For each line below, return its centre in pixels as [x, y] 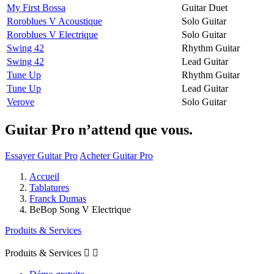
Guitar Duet [205, 7]
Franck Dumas [58, 198]
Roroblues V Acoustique [54, 21]
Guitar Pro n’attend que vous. [99, 129]
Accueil [44, 176]
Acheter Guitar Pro [116, 155]
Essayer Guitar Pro [41, 155]
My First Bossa [36, 7]
